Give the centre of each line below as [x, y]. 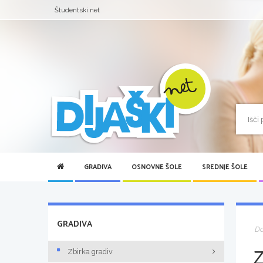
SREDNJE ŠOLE [225, 167]
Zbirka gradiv [90, 251]
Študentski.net [77, 10]
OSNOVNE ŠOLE [157, 167]
